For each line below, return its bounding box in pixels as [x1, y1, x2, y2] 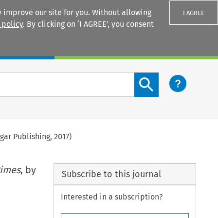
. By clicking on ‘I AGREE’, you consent [23, 19, 154, 29]
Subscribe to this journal [61, 168, 161, 180]
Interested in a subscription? [61, 192, 163, 202]
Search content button [134, 73, 214, 83]
